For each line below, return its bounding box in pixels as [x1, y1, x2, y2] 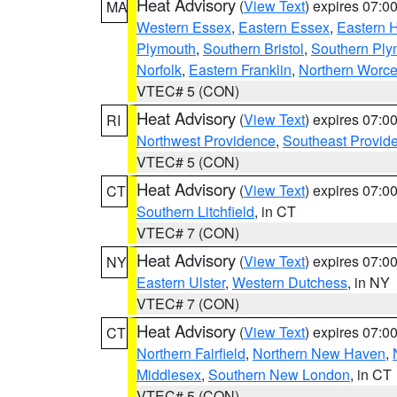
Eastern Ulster [136, 272, 225, 292]
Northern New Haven [253, 343, 385, 363]
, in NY [347, 272, 390, 292]
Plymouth [136, 38, 196, 58]
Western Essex [136, 17, 231, 37]
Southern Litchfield [136, 201, 254, 222]
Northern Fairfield [136, 343, 245, 363]
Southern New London [208, 364, 350, 385]
